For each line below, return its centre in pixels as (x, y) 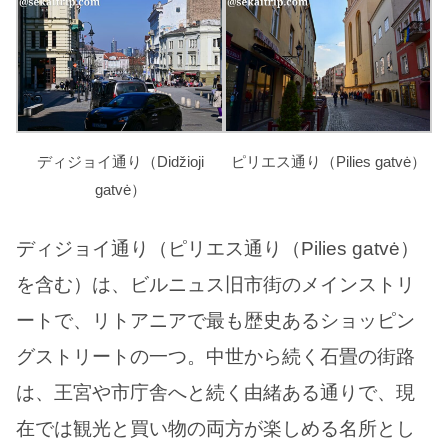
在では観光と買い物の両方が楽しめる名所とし (215, 428)
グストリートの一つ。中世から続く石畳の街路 (215, 356)
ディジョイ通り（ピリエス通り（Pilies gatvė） (217, 248)
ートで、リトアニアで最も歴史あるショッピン (215, 320)
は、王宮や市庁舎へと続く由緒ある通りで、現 (215, 392)
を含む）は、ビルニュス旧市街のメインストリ (215, 284)
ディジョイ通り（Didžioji (120, 162)
